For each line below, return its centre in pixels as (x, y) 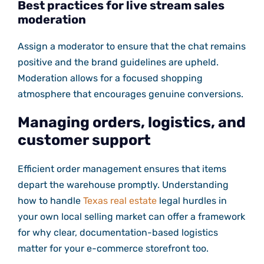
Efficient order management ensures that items (122, 169)
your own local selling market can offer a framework (131, 217)
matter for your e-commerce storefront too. (113, 249)
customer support (84, 140)
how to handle (50, 201)
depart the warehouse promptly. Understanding (123, 185)
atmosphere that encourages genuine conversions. (130, 94)
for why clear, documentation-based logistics (118, 233)
